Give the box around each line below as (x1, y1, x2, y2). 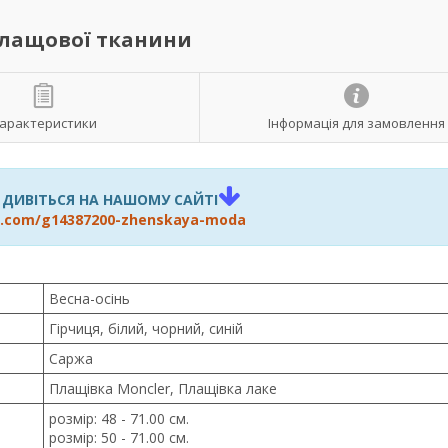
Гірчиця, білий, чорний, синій (49, 319, 243, 338)
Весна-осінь (49, 289, 130, 308)
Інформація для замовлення (267, 113, 445, 132)
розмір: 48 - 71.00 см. (49, 409, 189, 428)
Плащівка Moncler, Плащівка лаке (49, 379, 277, 398)
